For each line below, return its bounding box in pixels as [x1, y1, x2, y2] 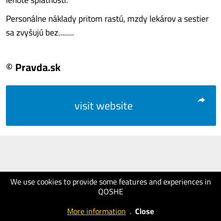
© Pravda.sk [6, 57, 61, 77]
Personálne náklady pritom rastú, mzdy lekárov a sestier [6, 10, 209, 27]
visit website [74, 95, 133, 116]
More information [67, 204, 126, 219]
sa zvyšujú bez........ [6, 24, 74, 40]
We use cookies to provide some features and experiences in [10, 174, 211, 189]
